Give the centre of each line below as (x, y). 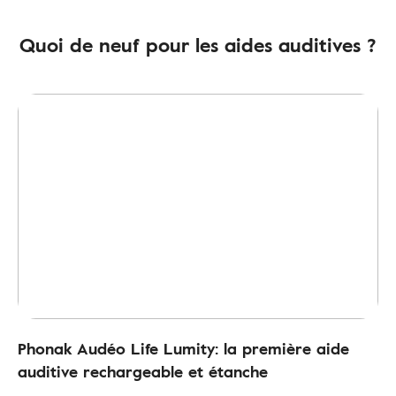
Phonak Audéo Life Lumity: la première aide (183, 349)
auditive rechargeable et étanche (143, 372)
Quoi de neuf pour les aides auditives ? (198, 45)
